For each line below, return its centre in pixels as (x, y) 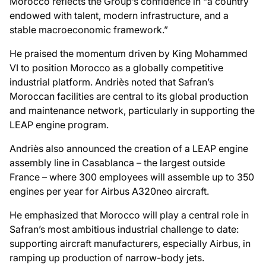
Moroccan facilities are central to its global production (129, 96)
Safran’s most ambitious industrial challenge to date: (124, 229)
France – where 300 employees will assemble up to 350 (132, 177)
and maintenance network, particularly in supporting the (132, 110)
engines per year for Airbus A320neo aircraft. (109, 191)
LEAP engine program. (59, 124)
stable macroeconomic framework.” (89, 29)
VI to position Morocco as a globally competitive (116, 67)
